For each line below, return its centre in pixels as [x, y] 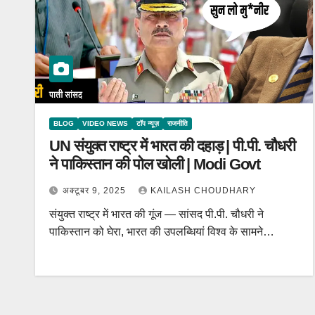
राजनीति [178, 123]
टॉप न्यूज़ [148, 123]
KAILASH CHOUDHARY [203, 191]
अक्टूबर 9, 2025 [96, 191]
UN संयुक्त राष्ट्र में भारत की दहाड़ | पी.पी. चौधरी [172, 146]
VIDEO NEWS [105, 123]
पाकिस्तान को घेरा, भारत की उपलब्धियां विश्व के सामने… [162, 232]
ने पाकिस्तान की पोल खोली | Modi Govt [155, 164]
